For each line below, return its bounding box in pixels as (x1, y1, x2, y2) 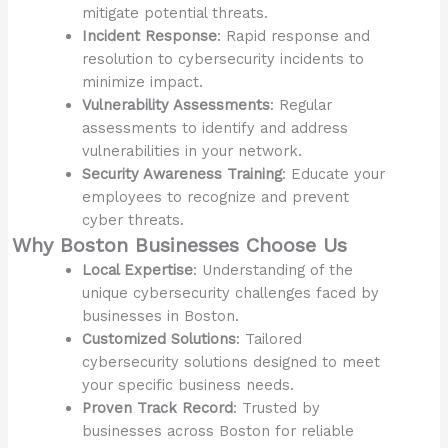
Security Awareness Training (82, 164, 283, 183)
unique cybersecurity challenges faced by (82, 283, 380, 302)
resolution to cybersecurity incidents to (82, 49, 365, 68)
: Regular (270, 95, 333, 114)
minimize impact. (82, 72, 204, 91)
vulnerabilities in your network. (82, 141, 303, 160)
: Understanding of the (193, 260, 354, 279)
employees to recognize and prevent (82, 187, 350, 206)
